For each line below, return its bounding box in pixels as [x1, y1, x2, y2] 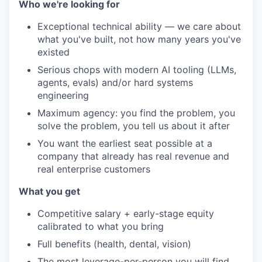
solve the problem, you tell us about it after [37, 120, 230, 132]
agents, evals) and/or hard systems [37, 77, 193, 89]
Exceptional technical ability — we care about [37, 20, 241, 33]
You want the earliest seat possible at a [37, 137, 212, 150]
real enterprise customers [37, 163, 150, 175]
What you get [19, 185, 80, 198]
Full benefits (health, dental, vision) [37, 238, 191, 250]
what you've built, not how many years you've [37, 33, 241, 46]
